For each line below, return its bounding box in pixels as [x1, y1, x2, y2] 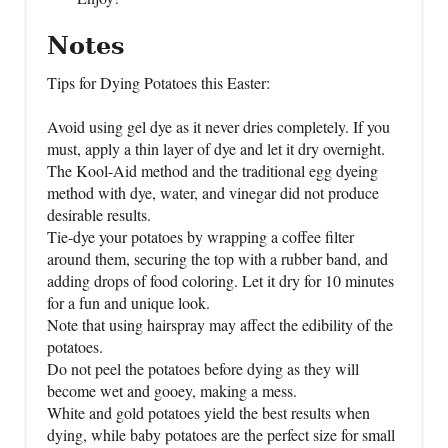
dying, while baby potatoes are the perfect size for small [47, 423, 395, 445]
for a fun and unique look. [47, 291, 210, 313]
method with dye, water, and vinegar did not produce [47, 181, 379, 203]
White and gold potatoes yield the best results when [47, 401, 370, 423]
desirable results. [47, 203, 151, 225]
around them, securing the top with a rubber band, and [47, 247, 388, 269]
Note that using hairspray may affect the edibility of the [47, 313, 393, 335]
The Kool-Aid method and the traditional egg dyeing [47, 159, 378, 181]
